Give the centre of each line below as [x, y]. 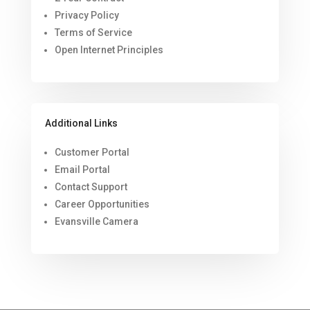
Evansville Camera [96, 222]
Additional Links [81, 124]
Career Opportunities [102, 204]
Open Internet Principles [109, 50]
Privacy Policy [86, 16]
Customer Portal [92, 153]
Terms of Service [93, 33]
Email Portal [82, 170]
